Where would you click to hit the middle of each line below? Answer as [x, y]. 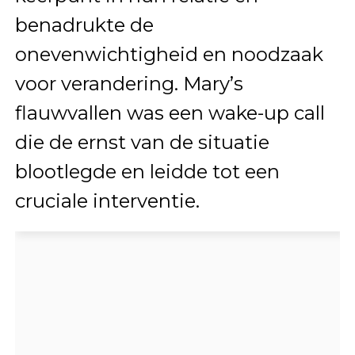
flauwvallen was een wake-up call [170, 113]
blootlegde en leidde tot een [147, 172]
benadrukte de [84, 25]
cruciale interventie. [107, 201]
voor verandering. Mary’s [129, 84]
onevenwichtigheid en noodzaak [169, 55]
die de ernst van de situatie [142, 143]
